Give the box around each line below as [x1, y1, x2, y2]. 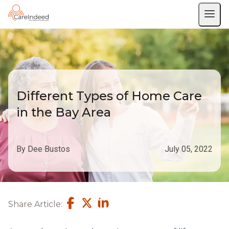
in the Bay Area [16, 105, 111, 120]
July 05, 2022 [164, 144, 213, 154]
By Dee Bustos [16, 144, 70, 154]
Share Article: [8, 199, 62, 209]
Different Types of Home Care [16, 88, 202, 104]
